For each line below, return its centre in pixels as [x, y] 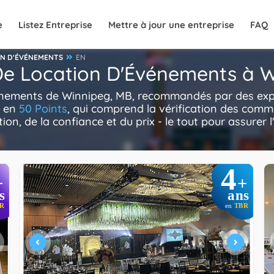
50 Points [43, 109]
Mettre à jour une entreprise [171, 25]
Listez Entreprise [55, 25]
